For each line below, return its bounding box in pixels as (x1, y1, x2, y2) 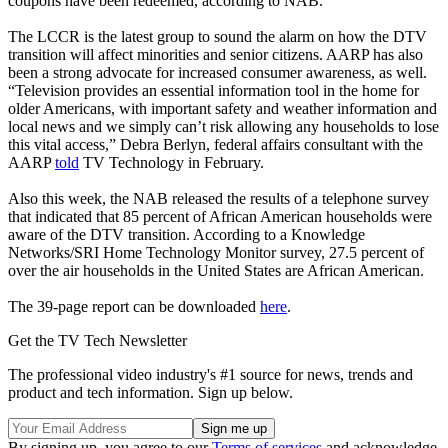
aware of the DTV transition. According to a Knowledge (8, 225, 365, 243)
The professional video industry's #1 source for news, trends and (8, 365, 413, 383)
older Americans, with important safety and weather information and (8, 99, 437, 117)
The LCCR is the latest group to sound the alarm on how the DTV (8, 27, 427, 45)
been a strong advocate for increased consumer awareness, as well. (8, 63, 427, 81)
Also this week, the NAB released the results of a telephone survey (8, 189, 429, 207)
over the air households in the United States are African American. (8, 261, 424, 279)
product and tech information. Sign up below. (8, 383, 293, 401)
